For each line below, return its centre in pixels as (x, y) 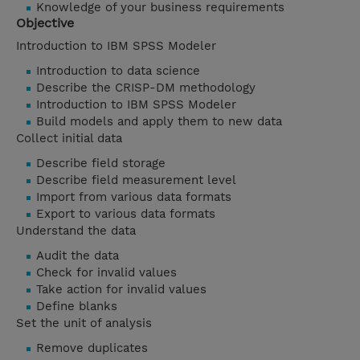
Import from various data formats (134, 197)
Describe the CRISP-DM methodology (146, 88)
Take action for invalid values (121, 290)
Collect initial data (69, 139)
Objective (45, 23)
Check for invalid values (106, 273)
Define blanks (77, 307)
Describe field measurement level (136, 180)
